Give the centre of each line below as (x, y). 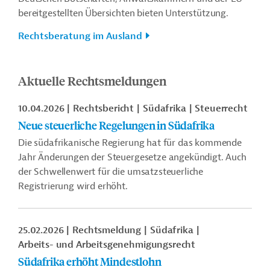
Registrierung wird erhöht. (73, 186)
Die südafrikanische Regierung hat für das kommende (130, 143)
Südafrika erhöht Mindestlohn (90, 261)
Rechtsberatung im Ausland (80, 36)
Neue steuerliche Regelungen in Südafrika (116, 125)
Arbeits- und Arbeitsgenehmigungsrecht (107, 245)
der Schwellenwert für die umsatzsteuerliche (111, 172)
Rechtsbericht (104, 108)
